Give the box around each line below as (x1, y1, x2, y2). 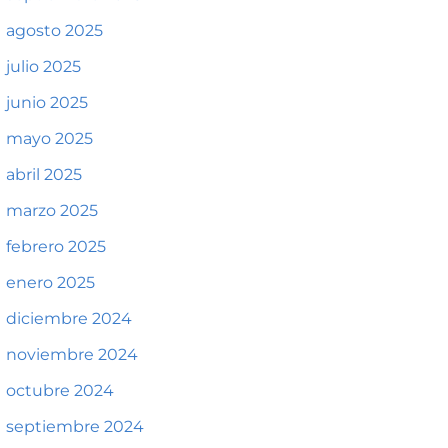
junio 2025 (6, 93, 88, 112)
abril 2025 (6, 165, 82, 184)
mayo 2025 (6, 129, 93, 148)
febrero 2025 (6, 237, 106, 256)
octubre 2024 (6, 381, 114, 400)
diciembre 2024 (6, 309, 132, 328)
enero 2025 (6, 273, 95, 292)
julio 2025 (6, 57, 81, 76)
